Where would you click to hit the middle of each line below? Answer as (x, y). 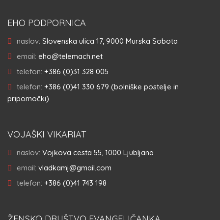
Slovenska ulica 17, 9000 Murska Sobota (110, 41)
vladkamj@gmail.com (75, 168)
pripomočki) (28, 98)
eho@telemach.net (70, 56)
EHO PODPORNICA (47, 23)
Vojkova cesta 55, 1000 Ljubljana (98, 152)
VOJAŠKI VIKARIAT (47, 134)
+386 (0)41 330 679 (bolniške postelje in (111, 87)
